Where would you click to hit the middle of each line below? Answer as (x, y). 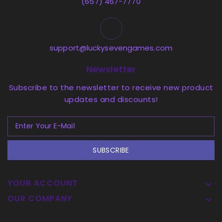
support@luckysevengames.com (111, 48)
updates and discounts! (111, 99)
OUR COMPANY (40, 198)
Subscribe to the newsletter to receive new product (111, 87)
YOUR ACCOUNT (43, 183)
